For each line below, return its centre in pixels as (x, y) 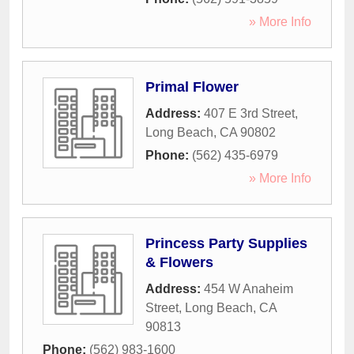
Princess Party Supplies (226, 244)
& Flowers (179, 263)
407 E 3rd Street (249, 114)
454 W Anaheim (249, 289)
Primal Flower (192, 87)
